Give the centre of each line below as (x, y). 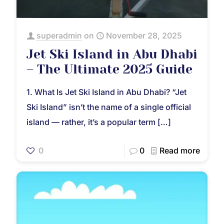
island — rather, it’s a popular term (91, 122)
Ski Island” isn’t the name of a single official (109, 107)
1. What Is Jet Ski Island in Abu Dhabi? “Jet (106, 92)
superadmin (59, 35)
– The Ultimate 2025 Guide (109, 69)
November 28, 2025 (144, 35)
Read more (180, 150)
